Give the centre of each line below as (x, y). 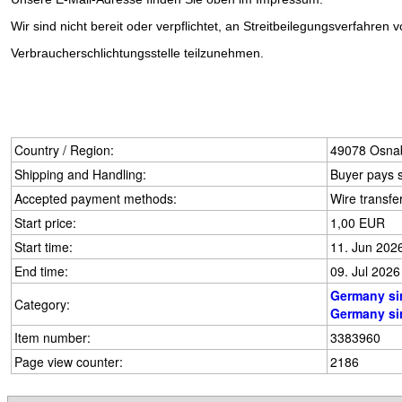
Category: (42, 304)
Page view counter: (69, 362)
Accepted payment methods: (96, 198)
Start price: (45, 223)
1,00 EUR (358, 223)
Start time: (44, 247)
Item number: (52, 337)
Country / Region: (64, 150)
